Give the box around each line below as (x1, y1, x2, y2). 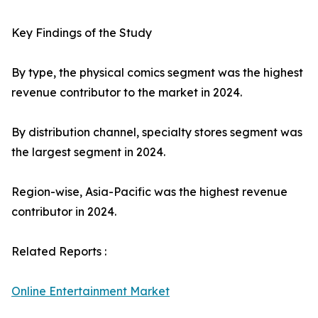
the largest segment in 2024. (11, 145, 165, 160)
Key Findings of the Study (11, 26, 152, 40)
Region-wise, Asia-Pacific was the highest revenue (11, 185, 287, 199)
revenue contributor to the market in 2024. (11, 85, 242, 100)
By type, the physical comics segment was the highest (11, 65, 303, 80)
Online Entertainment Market (11, 284, 170, 299)
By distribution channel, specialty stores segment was (11, 125, 302, 140)
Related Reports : (11, 244, 106, 259)
